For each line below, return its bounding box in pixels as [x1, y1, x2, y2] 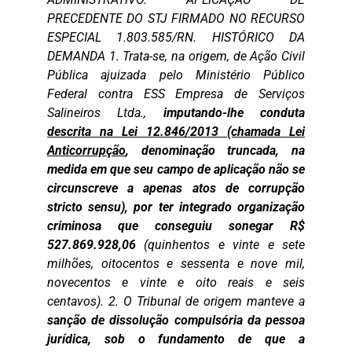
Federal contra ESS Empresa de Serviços [47, 86, 305, 101]
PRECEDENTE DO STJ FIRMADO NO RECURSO [47, 11, 305, 26]
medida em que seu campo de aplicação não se [47, 162, 305, 177]
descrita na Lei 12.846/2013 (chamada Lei [47, 124, 305, 139]
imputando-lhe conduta [163, 105, 306, 120]
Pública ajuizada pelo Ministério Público [47, 68, 305, 82]
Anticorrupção [47, 143, 126, 158]
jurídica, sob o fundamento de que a [47, 332, 305, 346]
